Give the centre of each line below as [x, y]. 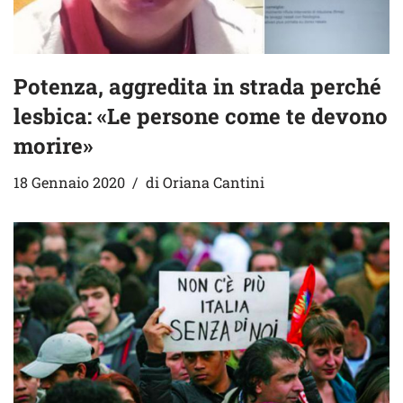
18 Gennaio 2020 [69, 183]
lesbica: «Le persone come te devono [201, 116]
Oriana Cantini [214, 183]
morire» [53, 146]
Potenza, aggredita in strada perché [197, 87]
